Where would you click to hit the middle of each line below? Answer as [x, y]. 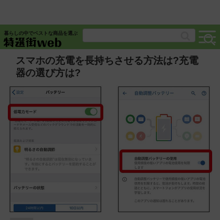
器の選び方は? [48, 73]
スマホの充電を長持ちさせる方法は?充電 [107, 60]
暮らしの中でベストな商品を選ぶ [41, 33]
